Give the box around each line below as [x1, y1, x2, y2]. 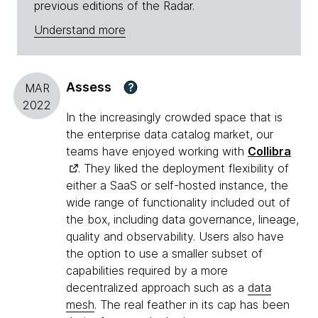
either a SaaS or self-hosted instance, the [66, 178, 288, 193]
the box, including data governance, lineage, [66, 212, 299, 227]
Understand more [34, 23, 126, 38]
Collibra [248, 144, 291, 159]
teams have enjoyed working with [66, 144, 248, 159]
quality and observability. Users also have [66, 229, 284, 244]
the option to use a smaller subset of [66, 246, 263, 261]
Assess [66, 79, 111, 95]
